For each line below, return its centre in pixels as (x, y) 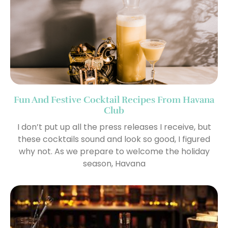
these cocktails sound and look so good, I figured (114, 139)
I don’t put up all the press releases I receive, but (114, 127)
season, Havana (114, 164)
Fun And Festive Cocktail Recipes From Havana (114, 100)
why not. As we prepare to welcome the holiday (114, 152)
